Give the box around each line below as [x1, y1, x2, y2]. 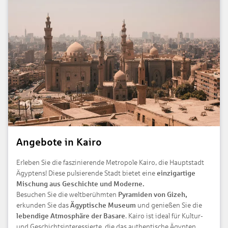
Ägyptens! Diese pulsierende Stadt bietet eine [16, 169, 157, 177]
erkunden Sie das [16, 201, 70, 209]
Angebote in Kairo [16, 136, 102, 148]
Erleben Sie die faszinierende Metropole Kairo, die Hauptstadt [16, 158, 204, 166]
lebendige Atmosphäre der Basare [16, 212, 125, 220]
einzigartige [157, 169, 195, 177]
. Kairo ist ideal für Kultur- [125, 212, 203, 220]
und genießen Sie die [136, 201, 202, 209]
